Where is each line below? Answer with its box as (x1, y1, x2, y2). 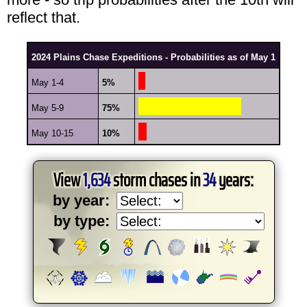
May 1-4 (32, 77, 64, 88)
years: (216, 164, 254, 195)
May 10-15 (32, 127, 73, 138)
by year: (52, 191, 110, 209)
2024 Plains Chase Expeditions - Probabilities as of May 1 (32, 51, 275, 62)
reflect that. (7, 8, 80, 26)
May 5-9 (32, 102, 64, 113)
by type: (53, 212, 110, 230)
